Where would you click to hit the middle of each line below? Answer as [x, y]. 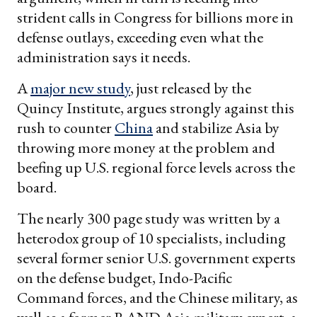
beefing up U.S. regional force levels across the [156, 167]
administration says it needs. [104, 57]
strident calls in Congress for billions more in [155, 17]
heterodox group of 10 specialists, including [151, 238]
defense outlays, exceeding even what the [140, 37]
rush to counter [66, 127]
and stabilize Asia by [216, 127]
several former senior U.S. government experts [156, 258]
